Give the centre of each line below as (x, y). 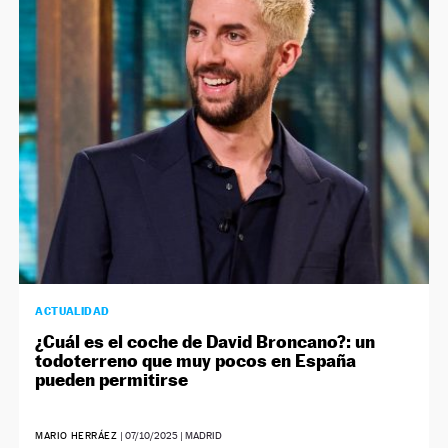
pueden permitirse (112, 379)
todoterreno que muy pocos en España (196, 360)
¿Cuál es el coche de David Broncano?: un (205, 341)
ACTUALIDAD (72, 310)
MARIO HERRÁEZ (78, 435)
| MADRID (200, 435)
